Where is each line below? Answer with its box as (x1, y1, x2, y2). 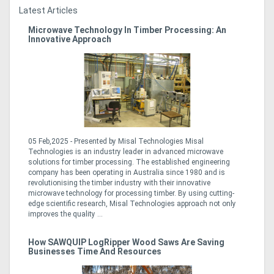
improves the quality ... (28, 209, 103, 218)
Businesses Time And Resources (28, 246, 161, 256)
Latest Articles (19, 6, 78, 16)
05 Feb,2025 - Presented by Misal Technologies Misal (28, 136, 204, 146)
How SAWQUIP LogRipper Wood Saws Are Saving (28, 237, 224, 247)
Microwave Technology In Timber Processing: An (28, 25, 226, 35)
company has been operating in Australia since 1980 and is (28, 168, 225, 177)
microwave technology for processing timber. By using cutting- (28, 188, 234, 198)
